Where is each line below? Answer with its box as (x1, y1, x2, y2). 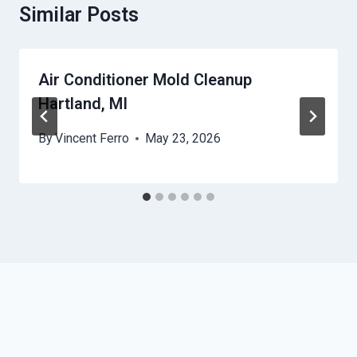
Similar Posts (19, 3, 139, 27)
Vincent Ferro (55, 131, 130, 147)
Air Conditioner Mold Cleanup (38, 70, 252, 90)
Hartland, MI (38, 94, 127, 114)
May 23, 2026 (145, 131, 222, 147)
